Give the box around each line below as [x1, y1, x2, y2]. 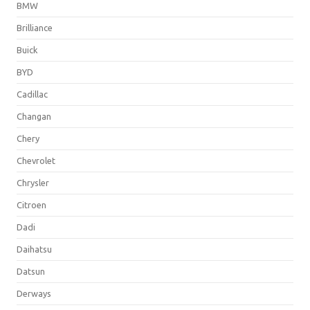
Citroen [17, 199, 46, 210]
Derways [17, 288, 51, 298]
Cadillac [17, 89, 48, 99]
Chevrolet [17, 155, 55, 165]
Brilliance [17, 22, 53, 33]
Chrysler [17, 177, 49, 188]
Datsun [17, 266, 45, 276]
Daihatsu [17, 244, 52, 254]
